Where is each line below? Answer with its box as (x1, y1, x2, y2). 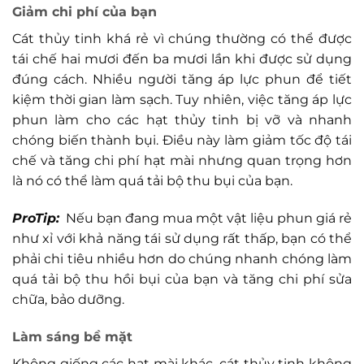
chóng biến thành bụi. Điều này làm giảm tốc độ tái (12, 132, 352, 149)
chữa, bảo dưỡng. (12, 291, 124, 307)
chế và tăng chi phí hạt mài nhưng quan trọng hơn (12, 153, 352, 169)
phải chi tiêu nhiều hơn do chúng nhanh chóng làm (12, 250, 352, 266)
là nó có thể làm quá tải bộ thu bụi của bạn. (12, 173, 292, 189)
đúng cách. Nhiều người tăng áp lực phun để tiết (12, 71, 352, 88)
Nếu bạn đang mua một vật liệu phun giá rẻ (59, 210, 352, 226)
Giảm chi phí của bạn (12, 4, 157, 20)
